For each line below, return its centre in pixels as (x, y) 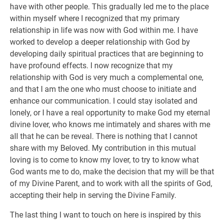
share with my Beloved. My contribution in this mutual (103, 148)
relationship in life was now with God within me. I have (104, 30)
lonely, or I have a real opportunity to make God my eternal (110, 113)
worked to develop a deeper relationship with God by (100, 42)
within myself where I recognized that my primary (95, 18)
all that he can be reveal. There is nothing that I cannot (104, 136)
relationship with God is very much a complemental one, (107, 77)
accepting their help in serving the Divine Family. (93, 195)
